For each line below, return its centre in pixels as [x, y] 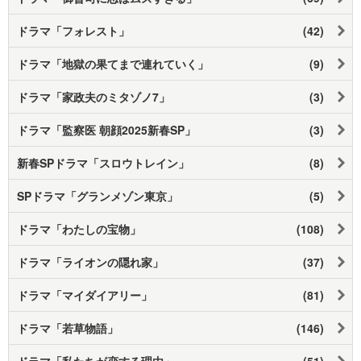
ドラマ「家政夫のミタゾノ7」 [93, 96]
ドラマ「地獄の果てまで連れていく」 [113, 63]
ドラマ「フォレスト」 [73, 30]
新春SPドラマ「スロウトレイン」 [103, 162]
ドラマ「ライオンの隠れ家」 [90, 261]
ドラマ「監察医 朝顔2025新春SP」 [106, 129]
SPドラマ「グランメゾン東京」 [98, 195]
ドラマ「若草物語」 [68, 328]
